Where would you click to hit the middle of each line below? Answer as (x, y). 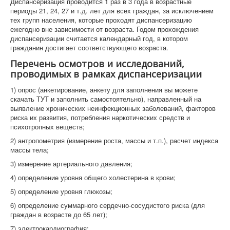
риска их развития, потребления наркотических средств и (100, 117)
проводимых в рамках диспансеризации (106, 74)
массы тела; (30, 150)
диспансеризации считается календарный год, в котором (99, 38)
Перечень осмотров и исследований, (97, 64)
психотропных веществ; (47, 127)
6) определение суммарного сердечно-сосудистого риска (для (108, 205)
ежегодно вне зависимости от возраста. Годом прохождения (104, 29)
